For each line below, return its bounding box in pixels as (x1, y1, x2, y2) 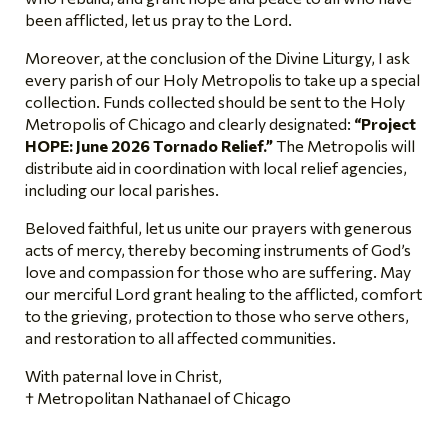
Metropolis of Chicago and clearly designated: (25, 114, 354, 134)
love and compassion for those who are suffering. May (25, 262, 411, 282)
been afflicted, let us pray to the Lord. (25, 10, 292, 30)
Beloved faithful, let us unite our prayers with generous (25, 218, 412, 238)
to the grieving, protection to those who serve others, (25, 306, 409, 326)
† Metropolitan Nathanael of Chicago (25, 388, 291, 408)
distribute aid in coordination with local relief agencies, (25, 158, 407, 178)
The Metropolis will (273, 136, 415, 156)
